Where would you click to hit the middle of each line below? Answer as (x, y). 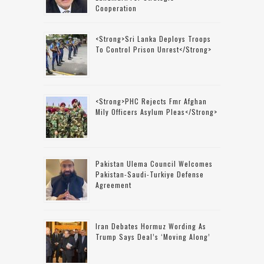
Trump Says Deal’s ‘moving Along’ (153, 236)
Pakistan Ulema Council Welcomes (154, 163)
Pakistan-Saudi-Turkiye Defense (150, 174)
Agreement (113, 184)
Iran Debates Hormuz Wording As (151, 226)
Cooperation (116, 8)
